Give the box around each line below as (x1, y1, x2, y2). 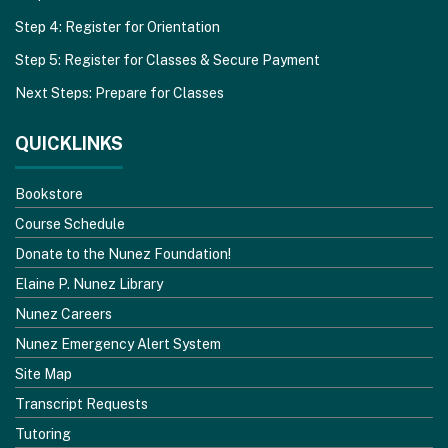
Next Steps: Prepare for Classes (15, 85, 224, 102)
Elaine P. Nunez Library (15, 275, 163, 292)
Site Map (15, 365, 72, 382)
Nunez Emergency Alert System (15, 335, 221, 352)
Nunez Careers (15, 305, 112, 322)
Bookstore (15, 185, 83, 202)
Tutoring (15, 425, 71, 442)
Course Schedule (15, 215, 125, 232)
